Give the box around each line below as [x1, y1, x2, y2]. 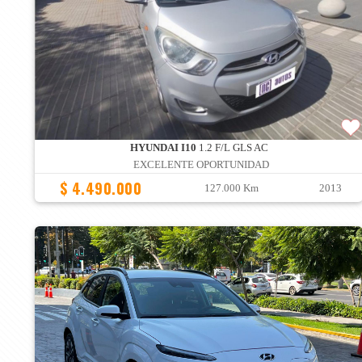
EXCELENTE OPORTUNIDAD [133, 159, 269, 171]
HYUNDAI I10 [129, 142, 196, 154]
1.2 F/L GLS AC [196, 142, 268, 154]
